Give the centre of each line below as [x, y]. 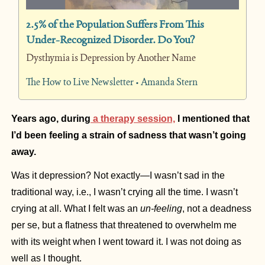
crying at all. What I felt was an [76, 209]
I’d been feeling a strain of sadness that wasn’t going [129, 135]
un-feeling [161, 209]
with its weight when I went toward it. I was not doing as [126, 242]
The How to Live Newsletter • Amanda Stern [112, 82]
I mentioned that [212, 119]
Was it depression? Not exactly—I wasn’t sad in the [118, 176]
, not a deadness [217, 209]
